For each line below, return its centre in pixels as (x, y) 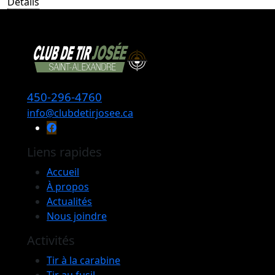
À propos (68, 187)
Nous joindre (77, 216)
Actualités (69, 202)
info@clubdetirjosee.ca (80, 113)
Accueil (63, 172)
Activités (51, 241)
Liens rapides (64, 152)
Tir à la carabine (83, 261)
